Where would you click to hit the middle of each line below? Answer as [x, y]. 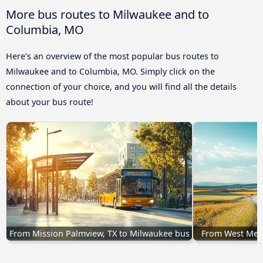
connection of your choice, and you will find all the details [121, 86]
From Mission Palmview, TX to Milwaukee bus [99, 233]
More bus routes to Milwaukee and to [107, 14]
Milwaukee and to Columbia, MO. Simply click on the [110, 71]
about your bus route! [50, 102]
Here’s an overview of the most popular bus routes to [112, 56]
